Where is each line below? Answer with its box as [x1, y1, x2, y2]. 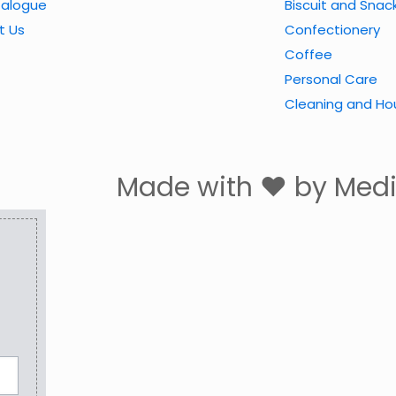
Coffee [284, 44, 332, 64]
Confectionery [284, 19, 380, 39]
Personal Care [284, 69, 377, 88]
